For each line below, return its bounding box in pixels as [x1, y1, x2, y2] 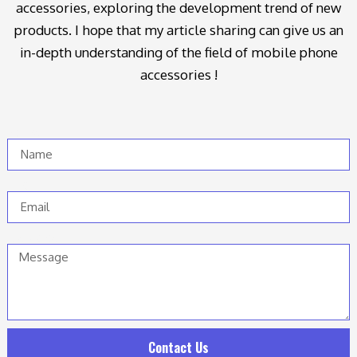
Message [7, 229, 59, 245]
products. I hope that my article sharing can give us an [14, 21, 343, 38]
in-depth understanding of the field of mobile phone [19, 43, 338, 61]
